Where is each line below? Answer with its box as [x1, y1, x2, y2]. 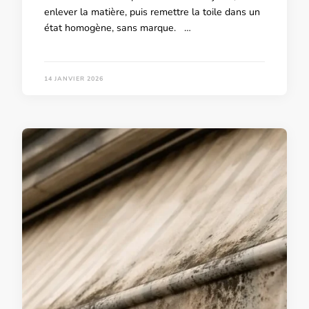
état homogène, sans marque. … [44, 21, 191, 35]
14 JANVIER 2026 [44, 74, 103, 83]
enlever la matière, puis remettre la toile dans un [44, 6, 260, 19]
